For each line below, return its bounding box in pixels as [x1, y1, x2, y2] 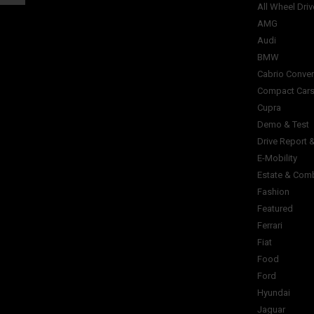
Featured [257, 203, 293, 214]
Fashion [257, 186, 289, 197]
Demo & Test [257, 119, 309, 130]
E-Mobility [257, 153, 297, 163]
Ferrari [257, 220, 282, 231]
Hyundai [257, 287, 290, 298]
